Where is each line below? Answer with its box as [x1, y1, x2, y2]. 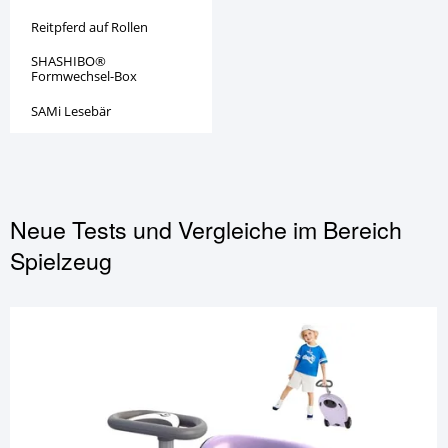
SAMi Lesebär [31, 102, 112, 121]
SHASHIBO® [31, 52, 107, 71]
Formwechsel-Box [31, 67, 138, 86]
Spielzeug [10, 243, 113, 278]
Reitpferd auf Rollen [31, 17, 149, 36]
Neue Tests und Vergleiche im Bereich [10, 212, 403, 247]
